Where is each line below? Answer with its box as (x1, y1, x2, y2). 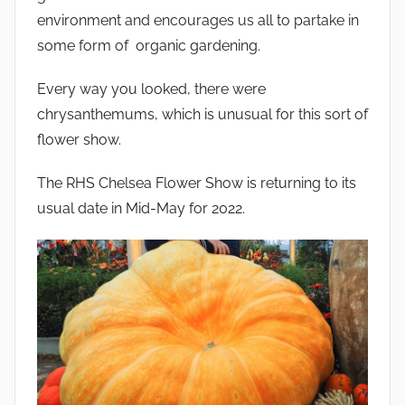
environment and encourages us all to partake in (37, 11, 359, 29)
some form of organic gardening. (37, 36, 260, 54)
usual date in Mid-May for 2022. (37, 199, 245, 217)
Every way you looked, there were (37, 80, 266, 98)
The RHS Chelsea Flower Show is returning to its (37, 174, 356, 192)
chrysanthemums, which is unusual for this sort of (37, 105, 368, 123)
